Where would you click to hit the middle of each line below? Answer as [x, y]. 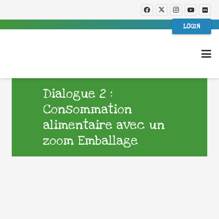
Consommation [88, 109]
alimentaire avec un [104, 125]
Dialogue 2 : [78, 94]
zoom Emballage [90, 141]
